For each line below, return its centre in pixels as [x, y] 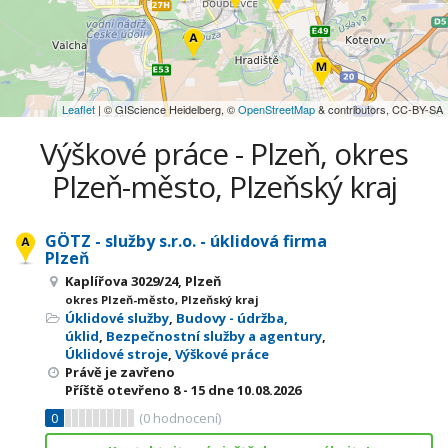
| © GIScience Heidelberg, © [166, 109]
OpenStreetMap [276, 109]
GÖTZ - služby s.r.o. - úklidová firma [186, 241]
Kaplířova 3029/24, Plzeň [143, 281]
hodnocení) [185, 418]
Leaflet [78, 109]
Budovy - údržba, [232, 318]
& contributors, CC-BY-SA [379, 109]
